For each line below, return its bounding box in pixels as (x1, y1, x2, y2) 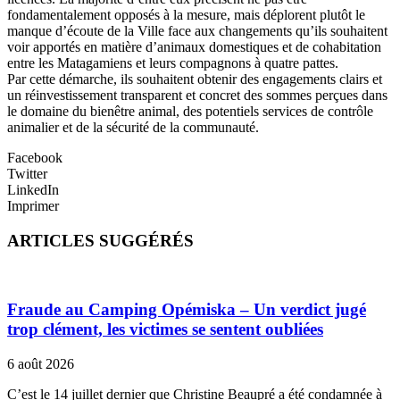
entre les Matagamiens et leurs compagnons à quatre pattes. (7, 55, 338, 71)
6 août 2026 (7, 356, 74, 372)
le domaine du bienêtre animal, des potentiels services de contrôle (7, 104, 373, 120)
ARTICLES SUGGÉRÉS (7, 230, 194, 250)
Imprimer (7, 198, 59, 214)
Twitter (7, 166, 47, 182)
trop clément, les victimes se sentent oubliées (7, 320, 323, 339)
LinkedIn (7, 182, 59, 198)
